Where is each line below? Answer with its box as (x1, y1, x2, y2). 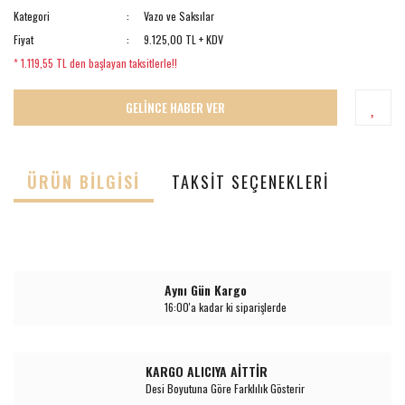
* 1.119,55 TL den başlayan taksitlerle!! (14, 54, 177, 71)
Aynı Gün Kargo (164, 280, 247, 300)
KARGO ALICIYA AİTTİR (146, 362, 268, 381)
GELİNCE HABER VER (126, 98, 225, 118)
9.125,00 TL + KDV (144, 31, 224, 47)
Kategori (14, 7, 50, 24)
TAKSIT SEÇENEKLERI (172, 170, 329, 194)
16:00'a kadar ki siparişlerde (164, 299, 287, 316)
